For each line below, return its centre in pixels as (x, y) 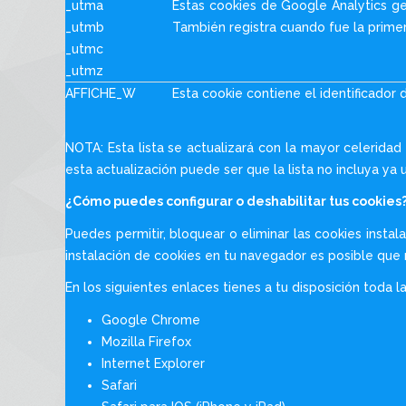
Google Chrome (151, 319)
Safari (119, 385)
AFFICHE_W (101, 93)
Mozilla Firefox (146, 341)
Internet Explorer (153, 363)
